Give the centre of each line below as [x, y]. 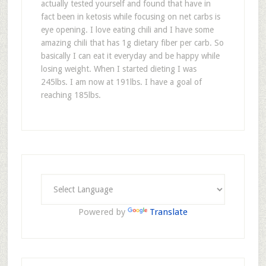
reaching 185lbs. [71, 95]
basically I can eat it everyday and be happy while [130, 56]
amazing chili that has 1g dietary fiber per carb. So [132, 43]
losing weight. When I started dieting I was [118, 69]
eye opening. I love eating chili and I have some [127, 30]
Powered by [103, 212]
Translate [168, 212]
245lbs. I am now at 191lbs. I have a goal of [121, 82]
